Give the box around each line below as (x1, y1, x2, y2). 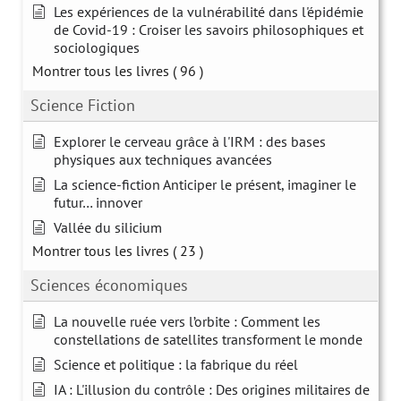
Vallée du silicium (54, 218, 162, 236)
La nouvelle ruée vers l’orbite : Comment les (54, 311, 320, 330)
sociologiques (54, 38, 140, 56)
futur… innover (54, 192, 142, 211)
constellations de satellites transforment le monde (54, 329, 363, 348)
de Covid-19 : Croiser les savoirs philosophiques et (54, 20, 363, 38)
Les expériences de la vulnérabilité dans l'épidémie (54, 2, 363, 21)
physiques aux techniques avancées (54, 149, 272, 168)
